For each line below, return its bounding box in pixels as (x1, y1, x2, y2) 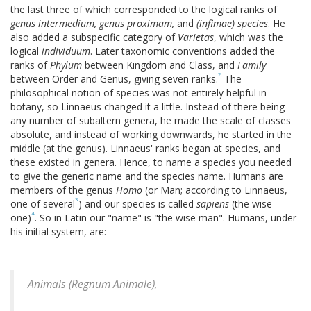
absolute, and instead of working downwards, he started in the (10, 128, 292, 142)
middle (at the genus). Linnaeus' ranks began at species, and (10, 142, 280, 155)
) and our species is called (78, 197, 196, 211)
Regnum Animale (72, 277, 152, 292)
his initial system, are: (10, 225, 106, 239)
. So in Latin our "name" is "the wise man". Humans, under (35, 211, 296, 225)
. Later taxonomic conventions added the (90, 44, 275, 58)
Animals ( (28, 277, 72, 292)
